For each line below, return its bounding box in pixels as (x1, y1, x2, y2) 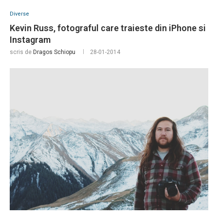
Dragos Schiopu (33, 49, 75, 56)
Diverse (10, 11, 29, 18)
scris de (10, 49, 33, 56)
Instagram (10, 35, 51, 45)
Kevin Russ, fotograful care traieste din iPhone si (10, 23, 206, 34)
